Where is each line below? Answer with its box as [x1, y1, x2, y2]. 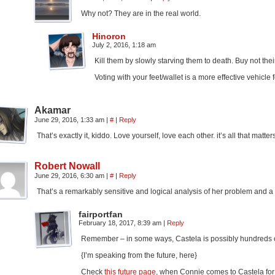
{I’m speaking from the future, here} [81, 251, 197, 260]
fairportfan [79, 209, 123, 219]
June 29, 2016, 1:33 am [34, 116, 106, 123]
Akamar [34, 105, 71, 115]
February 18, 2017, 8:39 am [79, 219, 163, 227]
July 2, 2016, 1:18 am [92, 41, 156, 48]
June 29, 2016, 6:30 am [34, 172, 106, 179]
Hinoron [92, 31, 126, 41]
